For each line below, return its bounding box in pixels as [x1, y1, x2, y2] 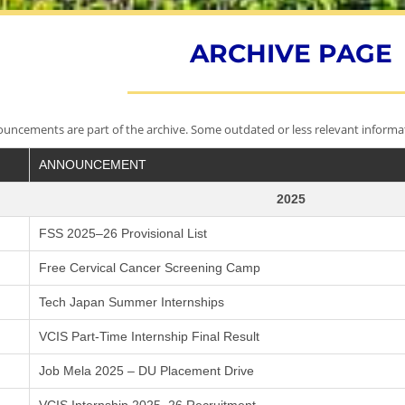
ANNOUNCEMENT [39, 157, 146, 172]
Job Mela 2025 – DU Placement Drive [39, 363, 254, 378]
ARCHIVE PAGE [190, 38, 392, 69]
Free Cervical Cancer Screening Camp [39, 260, 260, 275]
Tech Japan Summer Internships [39, 295, 224, 309]
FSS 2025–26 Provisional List [39, 226, 207, 240]
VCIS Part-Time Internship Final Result [39, 329, 259, 344]
